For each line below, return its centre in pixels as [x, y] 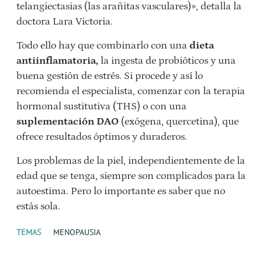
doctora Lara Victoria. [65, 22]
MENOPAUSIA [77, 232]
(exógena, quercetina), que [179, 122]
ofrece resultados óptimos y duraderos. [102, 137]
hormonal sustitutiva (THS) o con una [101, 107]
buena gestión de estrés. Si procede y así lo [110, 76]
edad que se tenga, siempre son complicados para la [131, 176]
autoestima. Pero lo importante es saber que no [121, 192]
